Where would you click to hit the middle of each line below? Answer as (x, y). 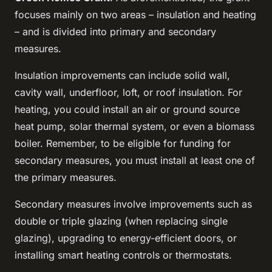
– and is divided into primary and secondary (115, 31)
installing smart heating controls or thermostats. (123, 255)
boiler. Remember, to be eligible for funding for (123, 143)
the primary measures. (66, 177)
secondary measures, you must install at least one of (135, 160)
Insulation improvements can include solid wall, (122, 75)
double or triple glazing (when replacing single (121, 221)
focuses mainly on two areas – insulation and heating (135, 14)
